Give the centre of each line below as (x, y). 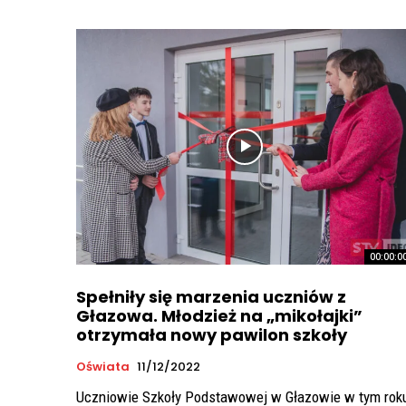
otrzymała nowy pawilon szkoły (212, 335)
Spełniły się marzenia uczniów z (211, 297)
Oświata (103, 367)
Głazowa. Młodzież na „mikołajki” (219, 316)
